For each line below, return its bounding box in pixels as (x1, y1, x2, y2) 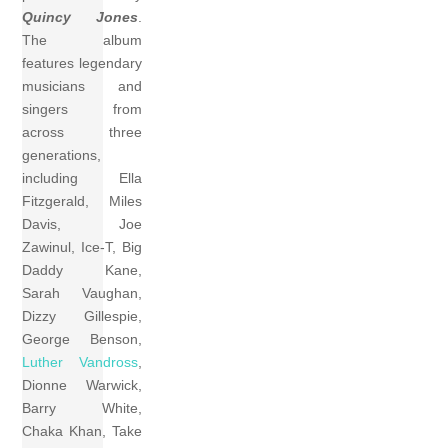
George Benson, (22, 331, 143, 348)
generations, (22, 147, 102, 164)
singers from (22, 101, 143, 118)
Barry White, (22, 400, 143, 417)
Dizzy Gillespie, (22, 308, 143, 325)
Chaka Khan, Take (22, 423, 143, 440)
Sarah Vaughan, (22, 285, 143, 302)
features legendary (22, 55, 143, 72)
